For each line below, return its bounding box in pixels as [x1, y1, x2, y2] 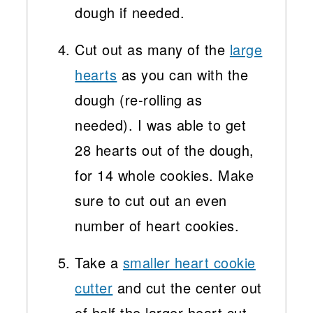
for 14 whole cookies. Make [75, 165, 254, 186]
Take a [75, 252, 123, 273]
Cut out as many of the [75, 39, 230, 60]
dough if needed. [75, 2, 185, 23]
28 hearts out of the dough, [75, 140, 254, 161]
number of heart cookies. [75, 215, 240, 236]
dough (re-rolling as [75, 89, 203, 110]
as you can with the [117, 64, 249, 85]
